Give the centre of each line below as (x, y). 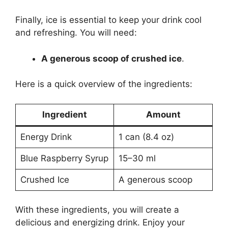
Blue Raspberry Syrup (64, 158)
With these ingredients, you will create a (97, 210)
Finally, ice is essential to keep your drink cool (108, 20)
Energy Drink (46, 137)
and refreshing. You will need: (76, 33)
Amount (163, 114)
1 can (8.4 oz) (146, 137)
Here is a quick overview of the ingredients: (104, 84)
